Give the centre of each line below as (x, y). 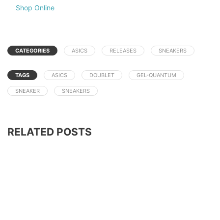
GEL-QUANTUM (156, 75)
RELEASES (123, 50)
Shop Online (35, 7)
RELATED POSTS (50, 132)
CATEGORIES (32, 50)
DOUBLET (102, 75)
